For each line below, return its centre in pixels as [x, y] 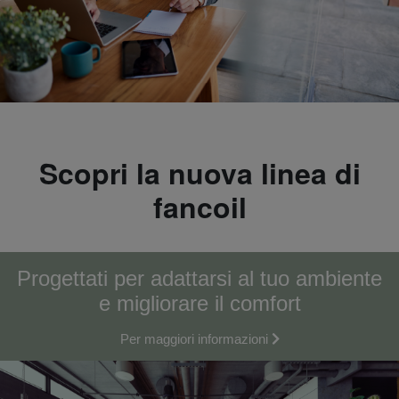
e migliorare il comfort [199, 304]
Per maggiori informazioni [194, 339]
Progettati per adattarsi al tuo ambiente [199, 279]
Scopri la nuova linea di [199, 173]
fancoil [199, 207]
